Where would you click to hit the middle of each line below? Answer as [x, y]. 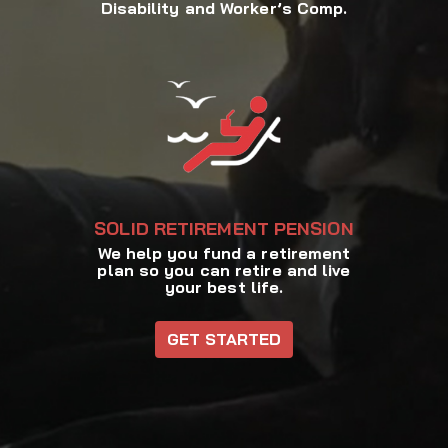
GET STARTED [224, 339]
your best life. [224, 287]
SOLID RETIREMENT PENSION [224, 229]
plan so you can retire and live [224, 270]
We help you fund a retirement [224, 253]
